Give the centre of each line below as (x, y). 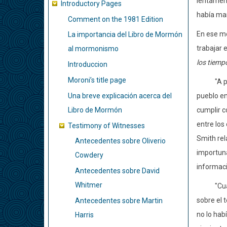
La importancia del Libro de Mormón (125, 35)
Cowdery (89, 155)
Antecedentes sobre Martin (119, 200)
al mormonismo (93, 49)
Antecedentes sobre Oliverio (120, 141)
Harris (84, 215)
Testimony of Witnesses (106, 125)
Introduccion (88, 65)
